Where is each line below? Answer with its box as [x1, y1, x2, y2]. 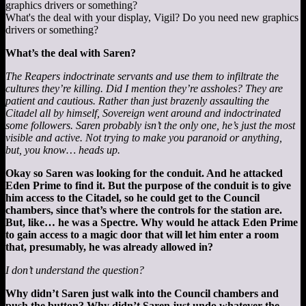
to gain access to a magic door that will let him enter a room [5, 229, 279, 241]
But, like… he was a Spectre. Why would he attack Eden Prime [5, 217, 298, 229]
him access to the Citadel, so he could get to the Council [5, 192, 260, 204]
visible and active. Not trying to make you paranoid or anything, [5, 132, 282, 144]
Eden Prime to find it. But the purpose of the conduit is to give [5, 180, 291, 192]
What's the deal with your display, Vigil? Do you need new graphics [5, 12, 298, 24]
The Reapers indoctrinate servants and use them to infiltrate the [5, 70, 279, 83]
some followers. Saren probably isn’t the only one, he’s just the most [5, 120, 295, 132]
